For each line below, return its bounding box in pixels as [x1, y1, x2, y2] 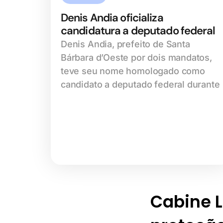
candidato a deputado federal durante [61, 79, 220, 90]
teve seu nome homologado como [61, 66, 205, 77]
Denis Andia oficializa [61, 10, 163, 25]
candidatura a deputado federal [61, 23, 216, 38]
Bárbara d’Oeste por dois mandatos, [61, 52, 212, 63]
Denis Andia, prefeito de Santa [61, 39, 190, 50]
